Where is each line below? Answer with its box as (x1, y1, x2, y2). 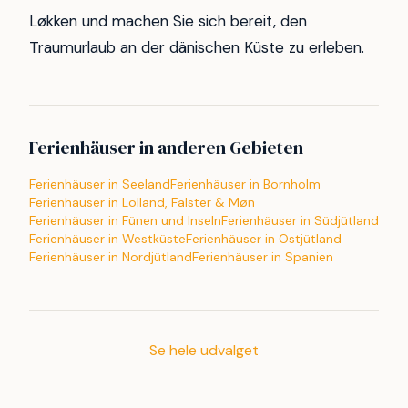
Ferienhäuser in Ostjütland (186, 230, 342, 248)
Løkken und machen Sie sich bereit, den (29, 11, 307, 32)
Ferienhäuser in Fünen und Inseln (29, 212, 221, 229)
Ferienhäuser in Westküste (29, 230, 186, 248)
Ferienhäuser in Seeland (29, 176, 170, 193)
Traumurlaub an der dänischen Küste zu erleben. (29, 37, 364, 58)
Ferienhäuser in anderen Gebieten (29, 135, 303, 161)
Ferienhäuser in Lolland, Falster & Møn (29, 194, 255, 211)
